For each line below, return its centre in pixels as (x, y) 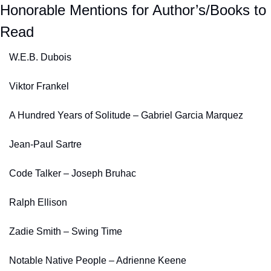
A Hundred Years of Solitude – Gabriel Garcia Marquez (126, 115)
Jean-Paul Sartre (45, 144)
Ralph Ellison (38, 202)
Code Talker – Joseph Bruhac (73, 173)
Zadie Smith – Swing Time (66, 231)
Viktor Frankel (39, 86)
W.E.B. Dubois (40, 57)
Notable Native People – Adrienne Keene (98, 260)
